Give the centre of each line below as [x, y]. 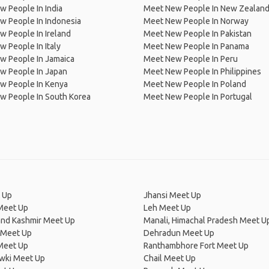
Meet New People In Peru [191, 59]
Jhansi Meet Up [172, 195]
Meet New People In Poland [195, 84]
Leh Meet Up [167, 208]
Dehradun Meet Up [179, 233]
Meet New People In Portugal [198, 97]
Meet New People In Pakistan [198, 34]
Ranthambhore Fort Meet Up [196, 246]
